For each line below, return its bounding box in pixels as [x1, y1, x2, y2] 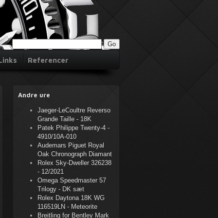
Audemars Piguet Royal [37, 142, 104, 149]
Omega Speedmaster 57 [37, 177, 106, 184]
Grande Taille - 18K [37, 115, 91, 123]
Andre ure [18, 91, 50, 99]
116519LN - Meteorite [37, 203, 97, 210]
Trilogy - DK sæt [37, 185, 84, 193]
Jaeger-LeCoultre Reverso [37, 107, 110, 114]
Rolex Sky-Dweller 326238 [37, 159, 111, 166]
